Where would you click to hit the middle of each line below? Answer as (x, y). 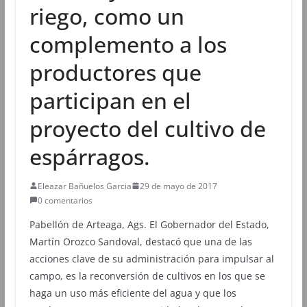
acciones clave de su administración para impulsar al (151, 258)
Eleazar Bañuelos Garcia (84, 186)
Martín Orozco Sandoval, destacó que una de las (140, 241)
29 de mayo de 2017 (178, 186)
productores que (115, 72)
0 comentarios (65, 200)
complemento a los (128, 44)
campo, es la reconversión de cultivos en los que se (147, 275)
